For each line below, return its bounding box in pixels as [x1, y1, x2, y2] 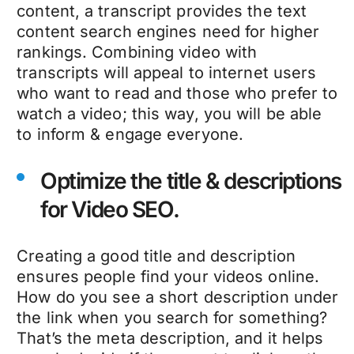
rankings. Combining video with [17, 42, 258, 62]
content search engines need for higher [17, 21, 320, 41]
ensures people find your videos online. [17, 266, 320, 286]
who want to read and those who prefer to [17, 83, 338, 103]
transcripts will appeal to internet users [17, 62, 317, 82]
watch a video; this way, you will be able [17, 104, 322, 123]
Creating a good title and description [17, 246, 296, 265]
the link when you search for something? [17, 307, 328, 327]
